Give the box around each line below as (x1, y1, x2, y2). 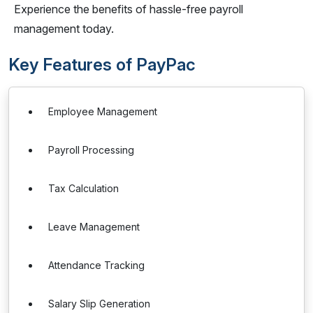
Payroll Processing (48, 144, 134, 156)
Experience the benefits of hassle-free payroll (14, 2, 243, 16)
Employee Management (48, 105, 157, 117)
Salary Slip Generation (48, 298, 150, 310)
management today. (14, 22, 114, 36)
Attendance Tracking (48, 259, 145, 271)
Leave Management (48, 221, 140, 233)
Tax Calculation (48, 182, 119, 194)
